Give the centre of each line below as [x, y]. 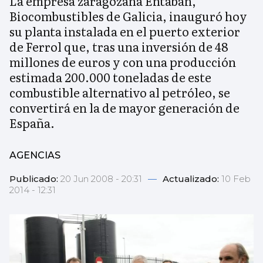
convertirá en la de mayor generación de [124, 108]
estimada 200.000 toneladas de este [110, 77]
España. [32, 123]
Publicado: [35, 179]
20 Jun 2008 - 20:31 [102, 179]
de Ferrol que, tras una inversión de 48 [119, 47]
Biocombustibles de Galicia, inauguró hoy [128, 16]
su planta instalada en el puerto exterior [125, 31]
